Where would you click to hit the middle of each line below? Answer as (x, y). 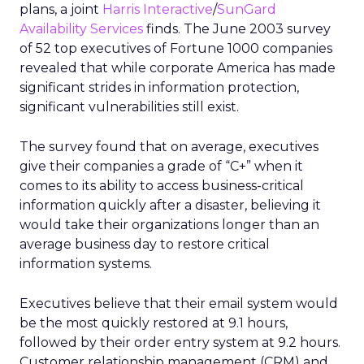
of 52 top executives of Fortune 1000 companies (176, 48)
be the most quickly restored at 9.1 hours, (154, 323)
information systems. (86, 264)
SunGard (247, 9)
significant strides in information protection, (159, 87)
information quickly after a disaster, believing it (170, 205)
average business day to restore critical (145, 244)
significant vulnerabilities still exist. (129, 107)
